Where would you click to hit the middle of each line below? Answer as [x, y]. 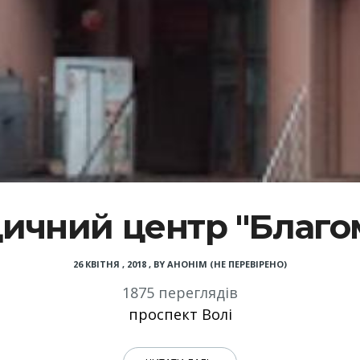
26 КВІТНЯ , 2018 [110, 264]
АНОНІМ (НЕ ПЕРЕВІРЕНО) [227, 264]
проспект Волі [180, 315]
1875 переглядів [180, 293]
